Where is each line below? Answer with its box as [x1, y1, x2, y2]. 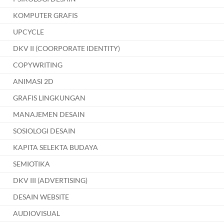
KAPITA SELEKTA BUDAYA [13, 143, 98, 152]
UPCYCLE [13, 27, 44, 36]
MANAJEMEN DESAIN [13, 110, 85, 119]
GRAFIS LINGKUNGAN [13, 93, 86, 102]
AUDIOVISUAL [13, 209, 60, 218]
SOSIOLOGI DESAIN [13, 126, 76, 135]
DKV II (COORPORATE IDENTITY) [13, 44, 120, 53]
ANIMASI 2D [13, 77, 54, 86]
